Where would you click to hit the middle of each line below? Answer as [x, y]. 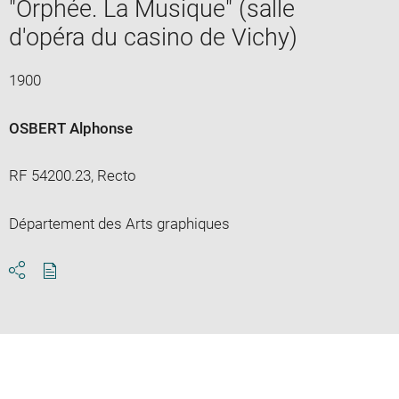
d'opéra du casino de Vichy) [153, 37]
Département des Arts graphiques [119, 223]
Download [82, 286]
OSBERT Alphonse [70, 128]
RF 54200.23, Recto [72, 175]
